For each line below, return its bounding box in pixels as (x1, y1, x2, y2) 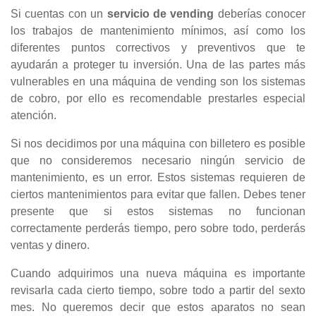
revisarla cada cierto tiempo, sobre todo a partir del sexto (11, 284, 305, 297)
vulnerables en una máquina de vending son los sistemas (11, 75, 305, 88)
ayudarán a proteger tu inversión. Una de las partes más (11, 59, 305, 71)
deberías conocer (214, 8, 305, 20)
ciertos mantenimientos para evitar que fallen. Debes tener (11, 188, 305, 201)
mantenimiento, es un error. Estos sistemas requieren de (11, 171, 305, 184)
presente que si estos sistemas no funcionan (11, 205, 305, 218)
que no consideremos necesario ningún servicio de (11, 154, 305, 167)
